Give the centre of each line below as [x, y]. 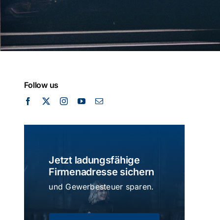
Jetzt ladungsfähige [94, 160]
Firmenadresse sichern [102, 172]
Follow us [41, 85]
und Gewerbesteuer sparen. [101, 186]
